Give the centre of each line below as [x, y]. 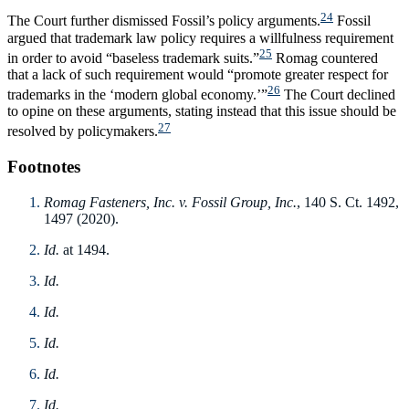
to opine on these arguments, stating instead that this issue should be [202, 111]
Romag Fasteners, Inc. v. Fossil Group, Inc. [170, 202]
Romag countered [325, 58]
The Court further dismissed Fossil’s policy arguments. [164, 21]
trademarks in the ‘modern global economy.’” [137, 95]
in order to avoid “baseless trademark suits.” [133, 58]
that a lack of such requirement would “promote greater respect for [198, 74]
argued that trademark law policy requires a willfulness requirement [200, 37]
